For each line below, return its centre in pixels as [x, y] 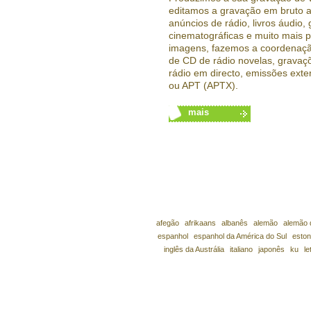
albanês [234, 223]
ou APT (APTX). [203, 85]
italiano [241, 249]
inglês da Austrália [194, 249]
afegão [167, 223]
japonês [271, 249]
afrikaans [200, 223]
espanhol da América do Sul [240, 236]
